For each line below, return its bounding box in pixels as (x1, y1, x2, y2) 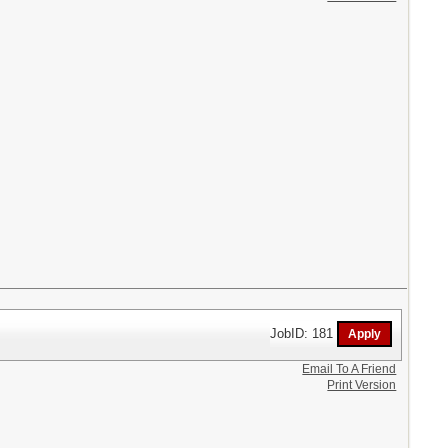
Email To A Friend (302, 361, 397, 376)
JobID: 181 (270, 325, 338, 341)
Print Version (327, 377, 397, 392)
